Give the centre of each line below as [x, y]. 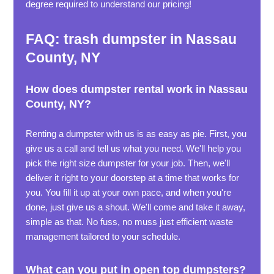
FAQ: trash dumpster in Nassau [131, 39]
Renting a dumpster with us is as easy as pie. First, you [136, 134]
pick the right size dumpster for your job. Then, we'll [128, 163]
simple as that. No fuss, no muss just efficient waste [130, 222]
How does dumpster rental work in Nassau [137, 89]
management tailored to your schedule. [103, 236]
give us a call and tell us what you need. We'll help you [134, 148]
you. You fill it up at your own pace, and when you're [129, 192]
